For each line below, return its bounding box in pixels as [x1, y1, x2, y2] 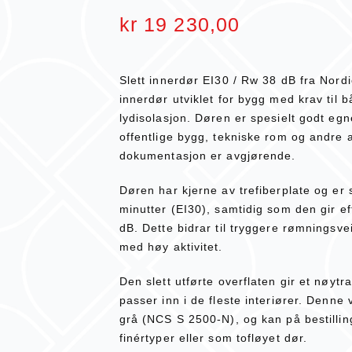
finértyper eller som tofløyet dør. [119, 331, 308, 344]
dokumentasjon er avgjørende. [119, 149, 296, 163]
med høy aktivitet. [119, 240, 223, 253]
